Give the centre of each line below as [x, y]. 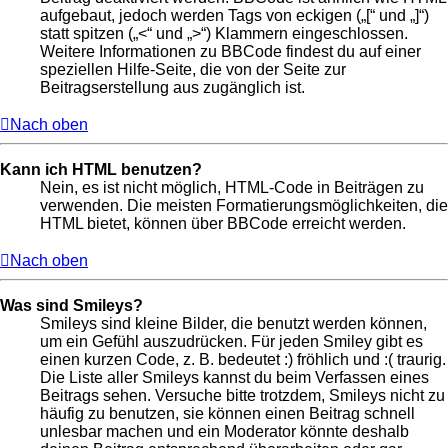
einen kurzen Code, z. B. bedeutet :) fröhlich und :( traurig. [243, 360]
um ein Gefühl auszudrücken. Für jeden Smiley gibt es [231, 342]
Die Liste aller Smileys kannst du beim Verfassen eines [234, 378]
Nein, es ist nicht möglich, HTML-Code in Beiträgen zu [232, 188]
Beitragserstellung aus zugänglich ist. [172, 88]
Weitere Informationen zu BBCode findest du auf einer [230, 52]
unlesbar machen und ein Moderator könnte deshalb [224, 432]
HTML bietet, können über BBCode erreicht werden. [223, 224]
